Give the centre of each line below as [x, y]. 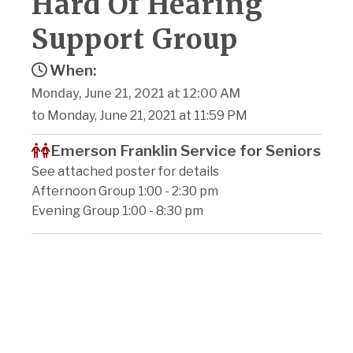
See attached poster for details [125, 171]
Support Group [135, 39]
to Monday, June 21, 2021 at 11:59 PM [139, 115]
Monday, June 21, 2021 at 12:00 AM [136, 93]
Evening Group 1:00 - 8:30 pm [117, 210]
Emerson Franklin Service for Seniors [186, 150]
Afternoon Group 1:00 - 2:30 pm [125, 191]
